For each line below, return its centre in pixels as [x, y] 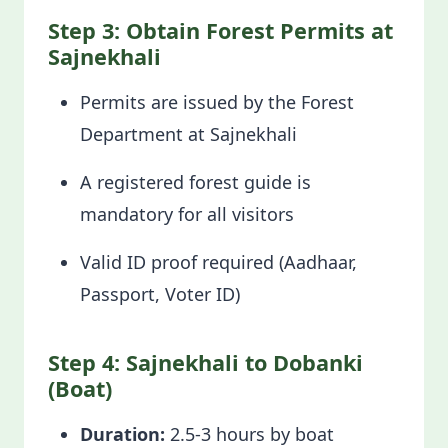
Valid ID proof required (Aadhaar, [218, 262]
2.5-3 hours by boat [252, 434]
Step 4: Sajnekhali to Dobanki [205, 362]
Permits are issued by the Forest [217, 102]
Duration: [122, 434]
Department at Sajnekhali [191, 134]
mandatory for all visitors [189, 214]
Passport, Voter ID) [160, 294]
